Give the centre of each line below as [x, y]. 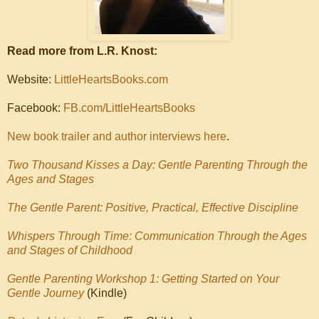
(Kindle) [105, 293]
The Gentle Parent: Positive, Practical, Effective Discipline [153, 208]
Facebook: [35, 108]
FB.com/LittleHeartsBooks [129, 108]
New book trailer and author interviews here [117, 136]
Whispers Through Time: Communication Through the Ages [157, 236]
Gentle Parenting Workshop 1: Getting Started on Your [143, 279]
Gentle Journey [46, 293]
